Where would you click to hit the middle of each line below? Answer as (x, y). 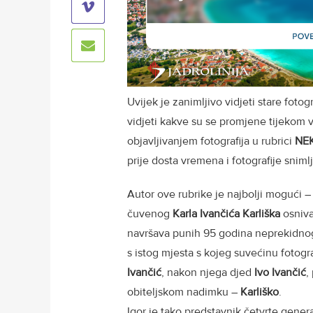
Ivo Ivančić (280, 273)
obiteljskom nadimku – (184, 292)
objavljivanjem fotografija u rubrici (211, 141)
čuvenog (150, 214)
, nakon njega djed (208, 273)
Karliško (260, 292)
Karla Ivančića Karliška (226, 214)
